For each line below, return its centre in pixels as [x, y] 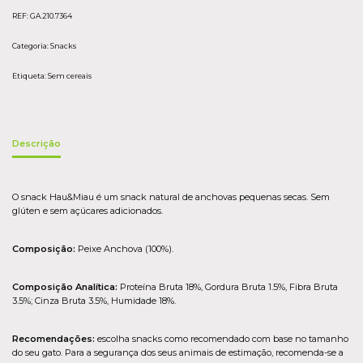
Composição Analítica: [65, 286]
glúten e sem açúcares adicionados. [88, 210]
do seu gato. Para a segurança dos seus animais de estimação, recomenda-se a [178, 352]
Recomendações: [53, 338]
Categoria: [31, 45]
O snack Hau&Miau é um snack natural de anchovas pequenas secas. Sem [171, 196]
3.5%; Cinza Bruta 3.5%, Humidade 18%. [94, 300]
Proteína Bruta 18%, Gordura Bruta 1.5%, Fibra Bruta [228, 286]
